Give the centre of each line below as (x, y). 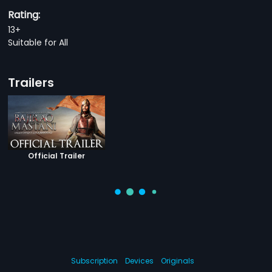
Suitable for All (38, 42)
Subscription (94, 260)
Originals (177, 260)
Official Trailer (57, 155)
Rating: (24, 15)
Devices (139, 260)
